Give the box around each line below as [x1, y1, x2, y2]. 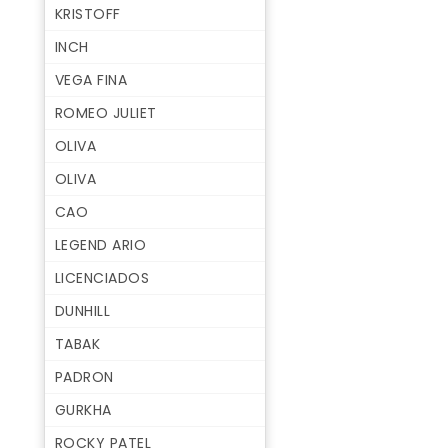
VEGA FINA [54, 70, 128, 91]
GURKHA [54, 400, 112, 421]
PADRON [54, 367, 114, 388]
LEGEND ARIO [54, 235, 147, 256]
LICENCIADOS [54, 268, 150, 289]
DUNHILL [54, 301, 111, 322]
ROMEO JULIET [54, 103, 157, 124]
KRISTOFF [54, 4, 121, 25]
